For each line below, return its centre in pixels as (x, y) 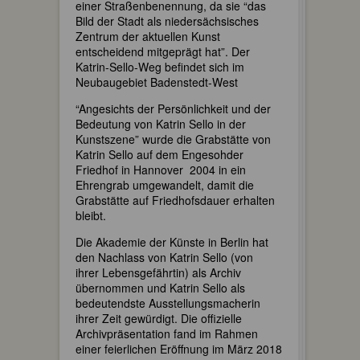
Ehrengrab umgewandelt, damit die (165, 185)
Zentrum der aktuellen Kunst (148, 36)
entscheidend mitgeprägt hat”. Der (163, 51)
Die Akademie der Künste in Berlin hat (172, 242)
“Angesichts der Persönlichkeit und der (173, 108)
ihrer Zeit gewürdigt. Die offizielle (159, 318)
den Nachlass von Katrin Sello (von (164, 257)
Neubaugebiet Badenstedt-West (157, 82)
